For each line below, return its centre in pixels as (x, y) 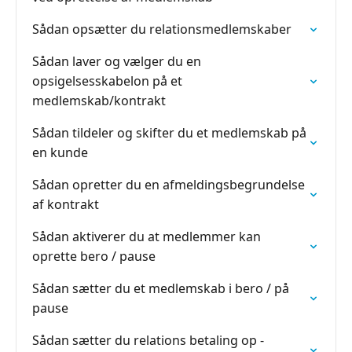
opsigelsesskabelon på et (107, 81)
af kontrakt (66, 204)
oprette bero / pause (94, 256)
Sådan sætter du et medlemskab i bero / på (161, 288)
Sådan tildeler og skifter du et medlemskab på (169, 133)
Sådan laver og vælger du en (117, 61)
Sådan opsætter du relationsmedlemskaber (162, 29)
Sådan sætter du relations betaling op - (148, 340)
